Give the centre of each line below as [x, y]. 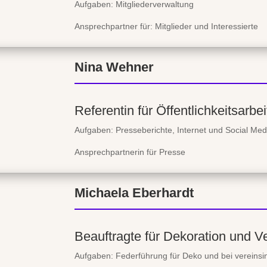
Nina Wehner [114, 67]
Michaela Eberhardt [134, 193]
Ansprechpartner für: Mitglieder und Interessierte [166, 27]
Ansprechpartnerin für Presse [130, 152]
